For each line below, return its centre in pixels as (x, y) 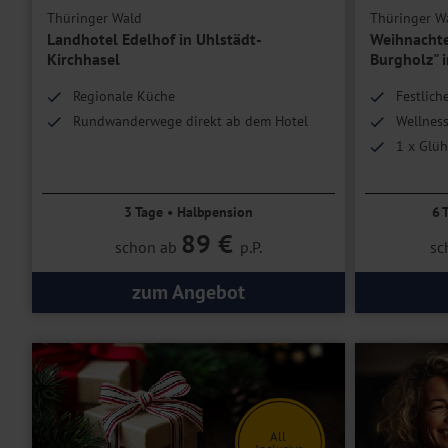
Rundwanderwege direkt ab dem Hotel (190, 121)
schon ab (147, 247)
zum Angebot (188, 292)
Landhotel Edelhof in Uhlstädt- (154, 39)
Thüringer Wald (94, 18)
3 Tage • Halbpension (188, 212)
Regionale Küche (124, 96)
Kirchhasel (83, 59)
